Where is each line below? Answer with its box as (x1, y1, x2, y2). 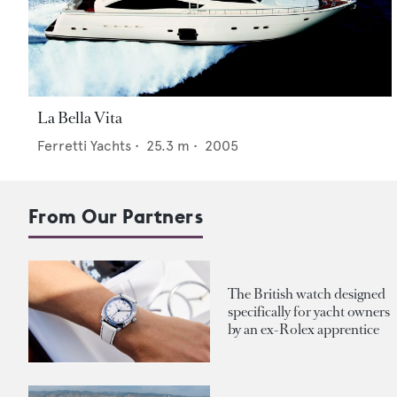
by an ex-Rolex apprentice (228, 319, 379, 339)
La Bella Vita (37, 107, 122, 129)
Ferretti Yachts (37, 137, 131, 155)
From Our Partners (28, 204, 204, 230)
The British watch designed (228, 284, 385, 303)
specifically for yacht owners (228, 301, 390, 321)
